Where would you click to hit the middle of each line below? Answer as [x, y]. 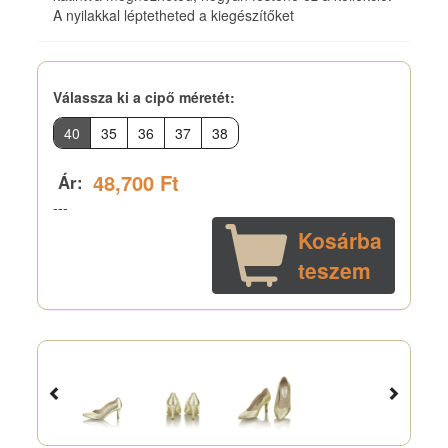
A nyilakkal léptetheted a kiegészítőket [174, 14]
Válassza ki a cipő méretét [142, 96]
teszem [334, 270]
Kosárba [339, 240]
